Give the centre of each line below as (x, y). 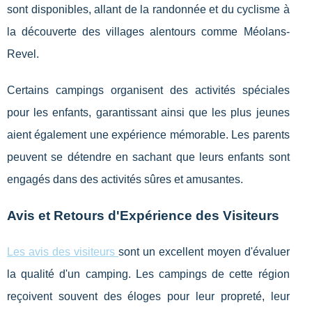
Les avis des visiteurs (63, 251)
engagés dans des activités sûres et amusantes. (125, 179)
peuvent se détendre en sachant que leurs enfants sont (148, 157)
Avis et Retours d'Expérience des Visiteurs (143, 215)
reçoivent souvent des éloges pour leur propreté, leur (148, 296)
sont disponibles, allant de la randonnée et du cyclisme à (148, 9)
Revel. (23, 54)
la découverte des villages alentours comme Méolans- (148, 31)
